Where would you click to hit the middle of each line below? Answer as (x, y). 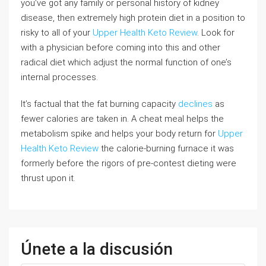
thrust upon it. (48, 178)
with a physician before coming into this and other (121, 47)
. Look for (216, 33)
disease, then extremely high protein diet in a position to (133, 18)
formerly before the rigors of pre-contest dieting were (129, 163)
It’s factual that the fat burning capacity (99, 104)
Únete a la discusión (97, 249)
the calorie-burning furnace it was (166, 148)
